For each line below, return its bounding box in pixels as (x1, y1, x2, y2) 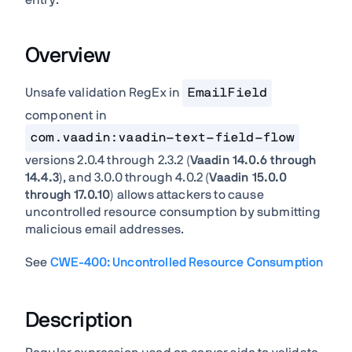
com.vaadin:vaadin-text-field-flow (30, 131, 295, 144)
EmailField (187, 86, 268, 99)
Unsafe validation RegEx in (25, 86, 183, 99)
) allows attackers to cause (110, 189, 264, 201)
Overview (25, 45, 111, 66)
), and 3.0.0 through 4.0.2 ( (58, 171, 210, 184)
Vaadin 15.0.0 (209, 171, 288, 184)
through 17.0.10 (25, 189, 111, 201)
